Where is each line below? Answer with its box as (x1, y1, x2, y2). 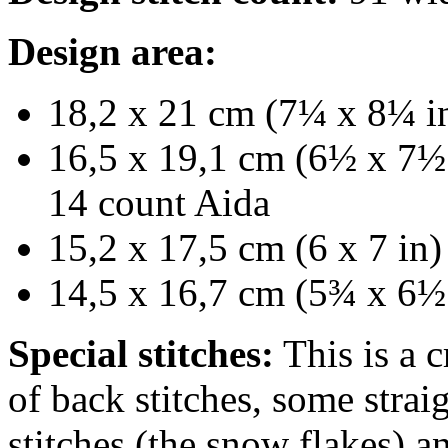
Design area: (8, 29, 217, 73)
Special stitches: (8, 331, 274, 375)
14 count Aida (48, 180, 270, 224)
